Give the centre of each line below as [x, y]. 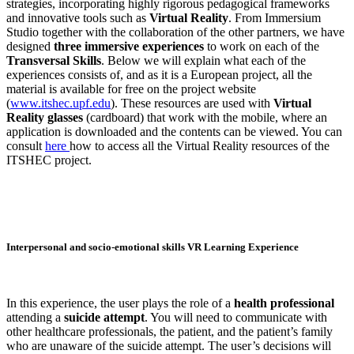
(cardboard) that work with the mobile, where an [205, 117]
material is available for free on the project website [131, 88]
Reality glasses [45, 117]
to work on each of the [263, 46]
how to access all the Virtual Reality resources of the [200, 145]
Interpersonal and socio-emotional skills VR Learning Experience [153, 247]
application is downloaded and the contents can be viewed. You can [174, 131]
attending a [35, 318]
